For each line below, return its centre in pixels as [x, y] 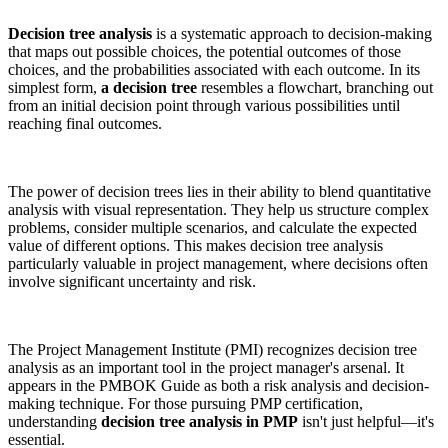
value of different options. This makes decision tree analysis [195, 245]
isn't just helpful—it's [366, 421]
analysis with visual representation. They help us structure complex [218, 209]
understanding [54, 421]
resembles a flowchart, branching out [315, 87]
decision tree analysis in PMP [199, 421]
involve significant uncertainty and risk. [132, 281]
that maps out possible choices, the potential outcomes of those [204, 51]
